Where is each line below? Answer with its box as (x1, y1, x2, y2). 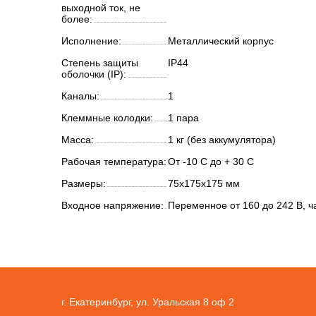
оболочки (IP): (61, 68, 126, 80)
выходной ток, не (61, 2, 140, 13)
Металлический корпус (168, 35, 274, 47)
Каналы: (61, 90, 99, 102)
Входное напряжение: (61, 200, 164, 211)
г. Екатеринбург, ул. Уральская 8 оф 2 (61, 296, 234, 308)
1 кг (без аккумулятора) (168, 134, 276, 145)
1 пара (168, 112, 199, 123)
